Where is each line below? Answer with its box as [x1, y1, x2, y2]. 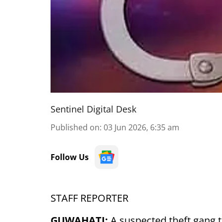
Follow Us [51, 152, 89, 163]
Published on [51, 122, 100, 133]
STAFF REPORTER [51, 191, 128, 205]
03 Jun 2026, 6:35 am [104, 122, 179, 133]
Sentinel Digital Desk [51, 103, 136, 115]
